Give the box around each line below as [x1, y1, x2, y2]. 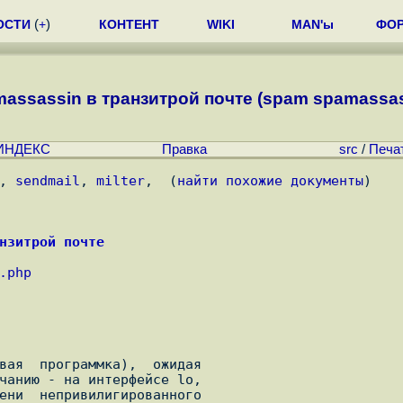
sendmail [15, 173, 80, 189]
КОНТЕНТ [99, 17, 159, 31]
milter [96, 173, 145, 189]
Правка [161, 142, 207, 157]
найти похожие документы [177, 173, 363, 189]
